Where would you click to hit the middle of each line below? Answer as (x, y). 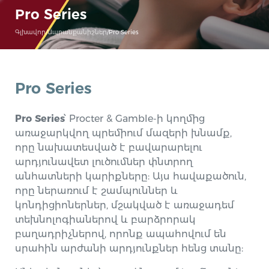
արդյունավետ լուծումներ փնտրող (104, 162)
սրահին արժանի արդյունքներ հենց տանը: (129, 248)
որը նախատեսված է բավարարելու (109, 147)
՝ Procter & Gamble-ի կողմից (135, 119)
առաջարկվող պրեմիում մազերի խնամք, (124, 133)
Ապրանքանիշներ (77, 32)
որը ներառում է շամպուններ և (97, 191)
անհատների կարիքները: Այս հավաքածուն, (131, 176)
